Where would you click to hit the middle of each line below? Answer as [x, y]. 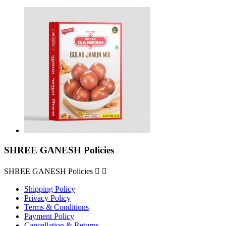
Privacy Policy [47, 198]
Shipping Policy [50, 189]
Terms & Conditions [56, 207]
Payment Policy [49, 216]
